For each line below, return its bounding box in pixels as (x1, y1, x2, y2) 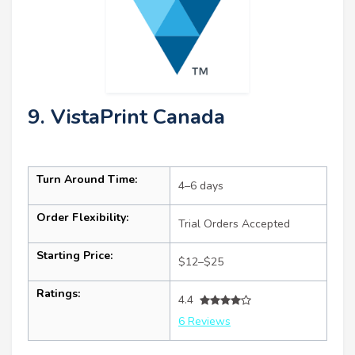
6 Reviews (178, 314, 231, 330)
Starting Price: (36, 248, 113, 264)
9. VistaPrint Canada (28, 103, 225, 132)
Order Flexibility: (36, 210, 128, 226)
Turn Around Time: (36, 172, 137, 188)
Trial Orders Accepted (178, 216, 290, 232)
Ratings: (36, 286, 80, 302)
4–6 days (178, 178, 223, 194)
